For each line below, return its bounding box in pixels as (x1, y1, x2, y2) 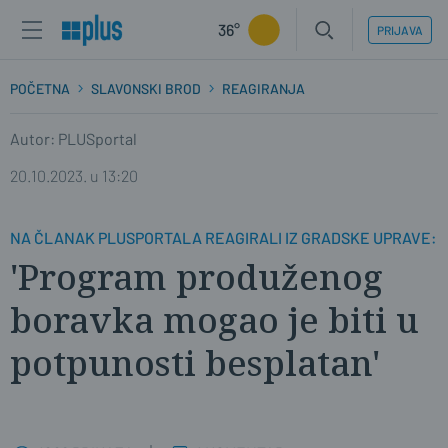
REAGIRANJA (222, 80, 305, 97)
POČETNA (10, 80, 70, 97)
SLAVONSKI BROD (91, 80, 201, 97)
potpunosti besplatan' (10, 339, 380, 386)
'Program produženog (10, 253, 383, 300)
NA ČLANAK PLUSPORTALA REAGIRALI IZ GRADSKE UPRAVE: (10, 228, 437, 247)
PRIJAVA (377, 22, 423, 37)
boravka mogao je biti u (10, 296, 419, 343)
